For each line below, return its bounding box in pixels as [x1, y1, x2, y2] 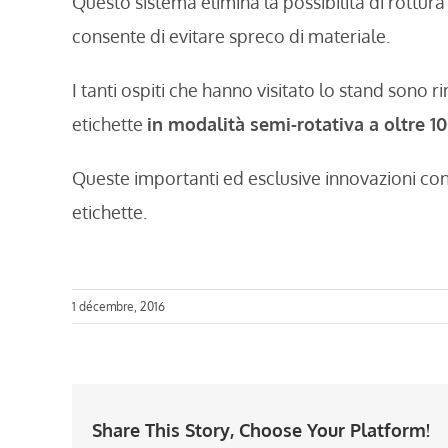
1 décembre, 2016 [72, 299, 165, 315]
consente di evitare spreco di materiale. [72, 25, 390, 48]
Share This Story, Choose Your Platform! [92, 418, 430, 441]
